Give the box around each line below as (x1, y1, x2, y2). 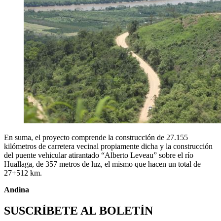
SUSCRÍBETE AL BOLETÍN (4, 204, 153, 217)
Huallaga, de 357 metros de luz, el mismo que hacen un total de (4, 159, 201, 168)
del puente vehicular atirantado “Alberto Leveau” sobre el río (4, 150, 193, 159)
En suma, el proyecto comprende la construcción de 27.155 (4, 133, 188, 142)
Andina (4, 185, 29, 194)
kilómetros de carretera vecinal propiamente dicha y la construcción (4, 142, 213, 150)
